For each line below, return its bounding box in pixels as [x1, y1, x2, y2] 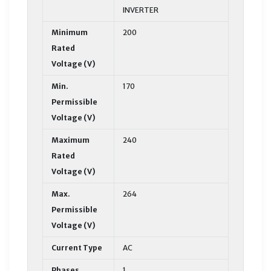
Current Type [51, 243, 102, 252]
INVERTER [123, 5, 158, 15]
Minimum [51, 27, 88, 37]
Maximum [51, 135, 90, 145]
